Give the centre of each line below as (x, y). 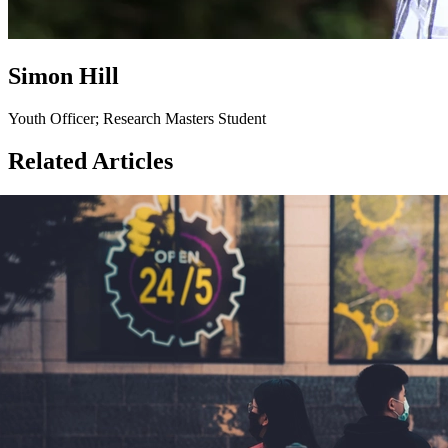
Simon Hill (63, 76)
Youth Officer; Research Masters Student (137, 119)
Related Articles (90, 161)
